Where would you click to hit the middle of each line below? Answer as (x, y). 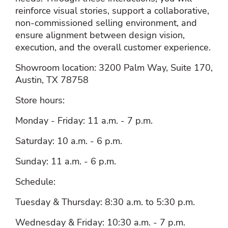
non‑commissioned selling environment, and (106, 23)
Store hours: (40, 100)
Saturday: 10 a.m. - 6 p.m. (69, 141)
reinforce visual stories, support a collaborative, (112, 10)
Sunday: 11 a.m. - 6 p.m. (66, 161)
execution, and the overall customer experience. (113, 47)
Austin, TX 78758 (52, 80)
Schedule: (35, 181)
